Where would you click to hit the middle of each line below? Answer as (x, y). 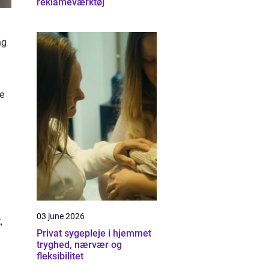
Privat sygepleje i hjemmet (94, 233)
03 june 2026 (61, 216)
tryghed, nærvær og (79, 245)
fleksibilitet (60, 256)
